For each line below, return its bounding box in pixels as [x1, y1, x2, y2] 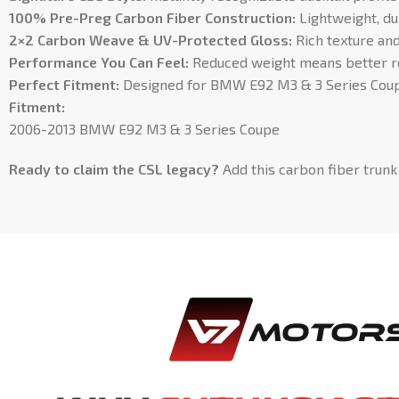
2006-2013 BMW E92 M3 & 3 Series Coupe [9, 120, 280, 137]
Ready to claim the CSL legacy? [9, 160, 219, 177]
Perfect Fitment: [9, 76, 119, 93]
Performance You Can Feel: [9, 53, 189, 70]
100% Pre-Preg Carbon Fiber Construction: [9, 9, 296, 26]
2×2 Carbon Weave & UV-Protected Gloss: [9, 31, 292, 48]
